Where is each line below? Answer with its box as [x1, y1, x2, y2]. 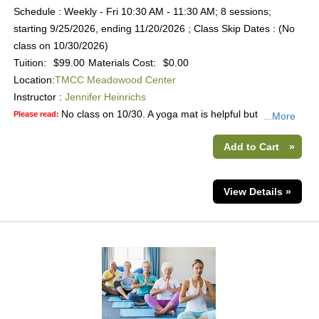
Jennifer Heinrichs [64, 91, 146, 103]
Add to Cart [224, 141, 280, 152]
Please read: [13, 110, 61, 118]
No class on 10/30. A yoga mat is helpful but [61, 108, 258, 120]
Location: [13, 74, 55, 85]
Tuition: [13, 57, 46, 68]
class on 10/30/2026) [13, 40, 108, 51]
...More [263, 110, 296, 122]
